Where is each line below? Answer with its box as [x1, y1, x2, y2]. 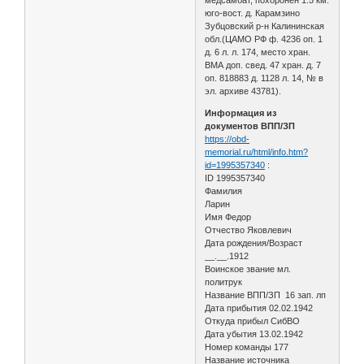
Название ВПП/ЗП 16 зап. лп [205, 289, 327, 300]
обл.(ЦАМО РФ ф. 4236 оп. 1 [205, 33, 323, 44]
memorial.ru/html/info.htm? [205, 146, 309, 157]
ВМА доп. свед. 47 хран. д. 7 [205, 59, 322, 70]
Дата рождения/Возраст [205, 237, 303, 248]
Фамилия [205, 185, 243, 196]
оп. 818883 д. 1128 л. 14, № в [205, 72, 324, 83]
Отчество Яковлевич [205, 224, 292, 235]
